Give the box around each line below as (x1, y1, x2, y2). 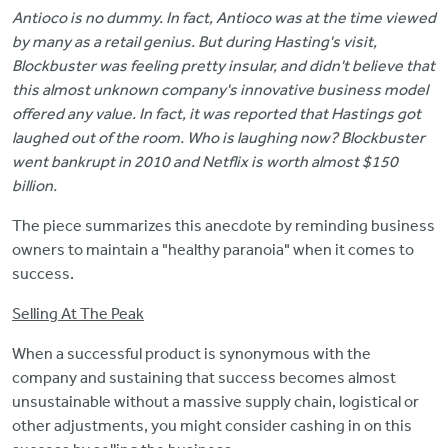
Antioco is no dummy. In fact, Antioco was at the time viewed (12, 7, 436, 27)
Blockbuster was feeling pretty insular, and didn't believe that (12, 55, 435, 75)
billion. (12, 175, 57, 195)
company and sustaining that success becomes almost (12, 367, 396, 387)
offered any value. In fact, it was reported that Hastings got (12, 103, 421, 123)
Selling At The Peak (12, 303, 144, 323)
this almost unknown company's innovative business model (12, 79, 428, 99)
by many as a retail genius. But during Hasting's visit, (12, 31, 377, 51)
